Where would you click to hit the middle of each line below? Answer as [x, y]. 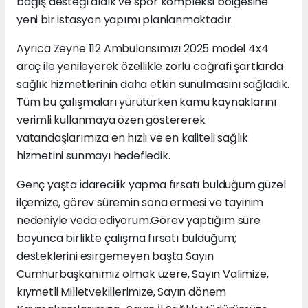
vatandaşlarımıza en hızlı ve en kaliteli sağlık [132, 138]
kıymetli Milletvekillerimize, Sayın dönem [122, 292]
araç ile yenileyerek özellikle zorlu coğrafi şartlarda [150, 67]
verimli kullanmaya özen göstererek [111, 120]
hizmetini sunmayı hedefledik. [93, 156]
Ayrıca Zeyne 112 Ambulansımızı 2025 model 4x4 [143, 49]
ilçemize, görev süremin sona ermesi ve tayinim [140, 203]
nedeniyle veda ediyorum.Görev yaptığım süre [139, 221]
